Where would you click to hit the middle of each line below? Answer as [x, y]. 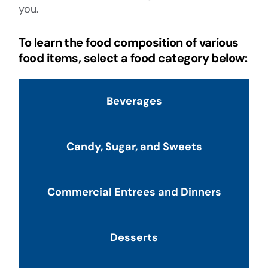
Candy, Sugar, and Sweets [134, 147]
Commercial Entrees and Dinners [134, 192]
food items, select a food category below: [133, 58]
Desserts [134, 238]
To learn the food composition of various [129, 42]
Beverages [134, 101]
